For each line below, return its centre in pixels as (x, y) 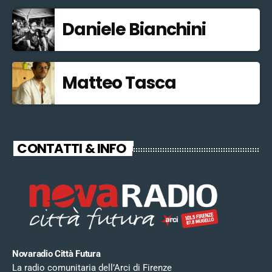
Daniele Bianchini (134, 30)
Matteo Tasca (119, 83)
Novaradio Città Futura (56, 254)
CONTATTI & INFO (72, 148)
